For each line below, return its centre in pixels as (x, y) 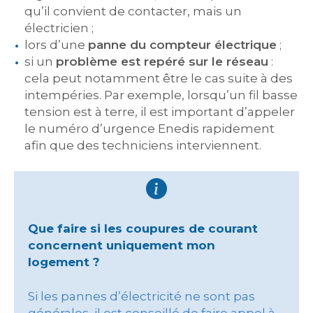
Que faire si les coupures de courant (143, 228)
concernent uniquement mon (122, 245)
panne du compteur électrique (182, 45)
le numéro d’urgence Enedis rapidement (150, 129)
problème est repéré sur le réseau (162, 61)
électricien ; (59, 28)
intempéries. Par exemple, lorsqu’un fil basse (161, 95)
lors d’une (56, 45)
